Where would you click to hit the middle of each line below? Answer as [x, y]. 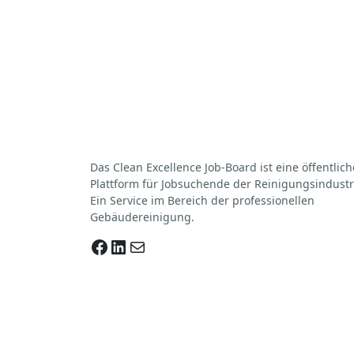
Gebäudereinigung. [142, 217]
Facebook [132, 246]
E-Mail [146, 246]
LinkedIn [147, 246]
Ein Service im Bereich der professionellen [202, 200]
